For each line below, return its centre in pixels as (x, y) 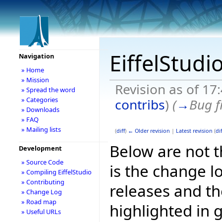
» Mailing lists (41, 129)
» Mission (35, 80)
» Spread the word (48, 90)
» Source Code (42, 162)
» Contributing (43, 182)
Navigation (36, 56)
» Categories (39, 100)
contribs (140, 104)
